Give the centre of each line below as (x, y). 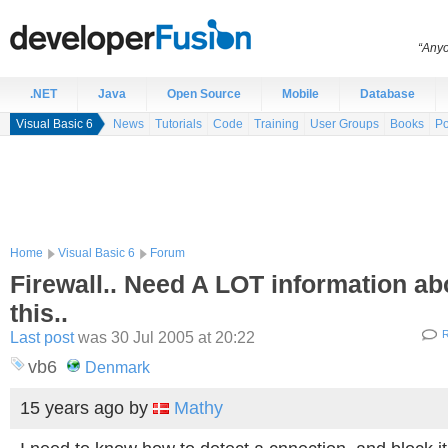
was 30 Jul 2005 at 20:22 (164, 337)
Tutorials (178, 124)
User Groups (344, 124)
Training (276, 124)
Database (387, 94)
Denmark (117, 367)
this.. (39, 313)
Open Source (204, 94)
